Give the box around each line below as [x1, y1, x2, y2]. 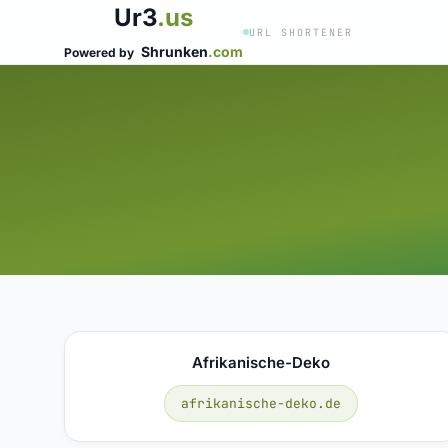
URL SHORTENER [249, 25, 353, 39]
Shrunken [141, 43, 208, 60]
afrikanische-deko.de [181, 394, 342, 412]
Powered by [64, 45, 137, 60]
